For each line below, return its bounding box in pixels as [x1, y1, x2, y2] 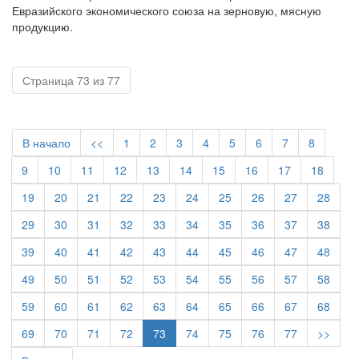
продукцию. [12, 18, 73, 34]
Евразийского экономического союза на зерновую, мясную [12, 2, 321, 18]
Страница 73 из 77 [22, 72, 120, 88]
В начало [22, 135, 71, 151]
